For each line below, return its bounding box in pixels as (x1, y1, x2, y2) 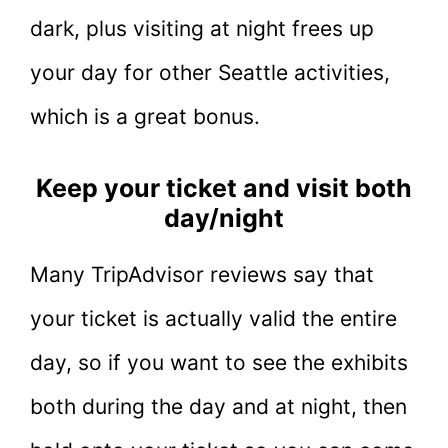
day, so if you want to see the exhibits (30, 349, 408, 375)
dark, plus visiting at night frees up (30, 16, 374, 42)
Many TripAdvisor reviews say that (30, 261, 374, 287)
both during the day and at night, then (30, 393, 407, 419)
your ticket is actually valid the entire (30, 305, 397, 331)
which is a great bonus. (30, 104, 260, 130)
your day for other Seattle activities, (30, 60, 390, 86)
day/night (164, 202, 284, 233)
